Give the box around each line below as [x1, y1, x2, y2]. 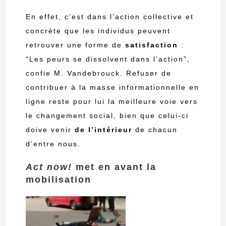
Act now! [26, 161, 76, 172]
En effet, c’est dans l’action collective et [26, 12, 194, 21]
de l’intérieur [75, 125, 133, 134]
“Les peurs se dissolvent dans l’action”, [26, 54, 191, 63]
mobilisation [26, 174, 92, 185]
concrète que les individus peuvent [26, 26, 171, 35]
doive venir [26, 125, 75, 134]
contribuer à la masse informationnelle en [26, 83, 200, 91]
